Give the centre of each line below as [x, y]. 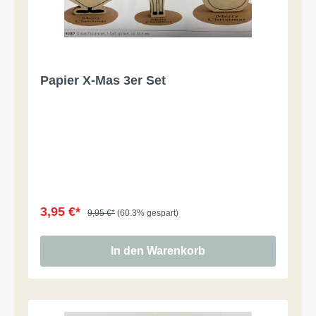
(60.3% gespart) [148, 213]
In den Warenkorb [158, 250]
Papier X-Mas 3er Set [103, 80]
